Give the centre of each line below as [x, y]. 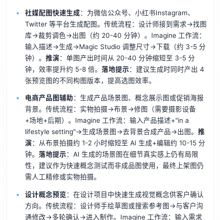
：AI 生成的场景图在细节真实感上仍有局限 [132, 154]
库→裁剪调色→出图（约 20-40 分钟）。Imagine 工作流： [115, 35]
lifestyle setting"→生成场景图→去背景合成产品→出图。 [111, 132]
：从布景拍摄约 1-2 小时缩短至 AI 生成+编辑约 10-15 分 [118, 143]
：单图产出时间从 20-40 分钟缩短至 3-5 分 [127, 58]
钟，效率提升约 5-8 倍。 [63, 69]
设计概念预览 [45, 195]
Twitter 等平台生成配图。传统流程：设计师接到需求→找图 [116, 24]
